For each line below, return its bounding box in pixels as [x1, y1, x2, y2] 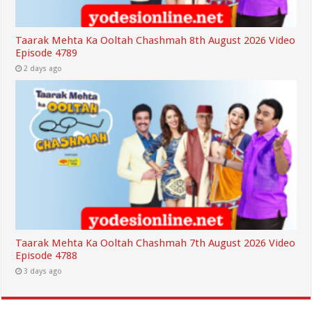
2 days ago [24, 64, 63, 73]
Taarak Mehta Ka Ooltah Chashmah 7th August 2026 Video [15, 236, 296, 249]
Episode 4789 [15, 47, 78, 59]
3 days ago [24, 266, 63, 276]
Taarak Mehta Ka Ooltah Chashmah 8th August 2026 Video [15, 34, 296, 47]
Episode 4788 [15, 249, 78, 262]
